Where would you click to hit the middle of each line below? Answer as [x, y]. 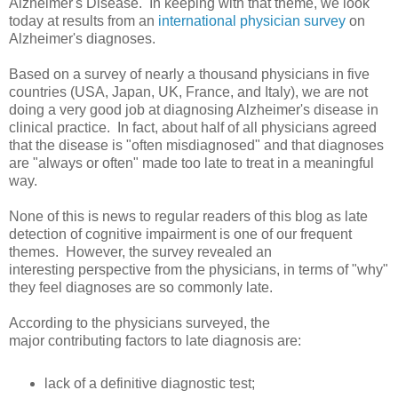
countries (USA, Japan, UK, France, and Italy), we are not [188, 92]
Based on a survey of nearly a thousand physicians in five [189, 74]
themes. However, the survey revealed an [140, 251]
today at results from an [84, 20]
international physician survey [252, 20]
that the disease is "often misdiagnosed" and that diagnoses [196, 145]
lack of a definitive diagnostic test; [149, 384]
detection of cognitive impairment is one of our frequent [180, 234]
